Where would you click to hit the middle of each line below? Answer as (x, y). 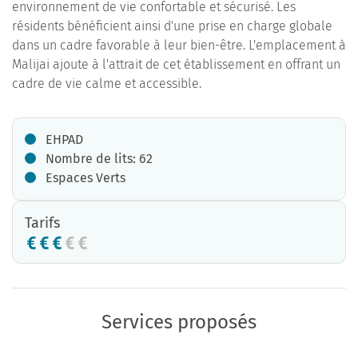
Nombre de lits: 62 (99, 159)
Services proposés (179, 322)
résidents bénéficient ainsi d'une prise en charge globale (172, 26)
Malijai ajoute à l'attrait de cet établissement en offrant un (176, 64)
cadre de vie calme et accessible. (107, 84)
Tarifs (42, 223)
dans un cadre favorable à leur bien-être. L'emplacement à (179, 45)
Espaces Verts (86, 178)
